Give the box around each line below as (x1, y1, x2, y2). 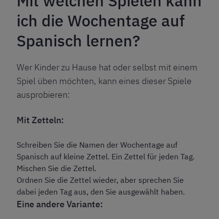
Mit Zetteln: (17, 114, 64, 126)
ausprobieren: (17, 89, 70, 101)
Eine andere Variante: (17, 198, 103, 210)
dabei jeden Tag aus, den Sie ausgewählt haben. (17, 187, 185, 197)
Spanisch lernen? (17, 30, 140, 51)
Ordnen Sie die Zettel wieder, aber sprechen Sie (17, 175, 184, 185)
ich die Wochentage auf (17, 10, 185, 31)
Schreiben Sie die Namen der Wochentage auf (17, 140, 177, 150)
